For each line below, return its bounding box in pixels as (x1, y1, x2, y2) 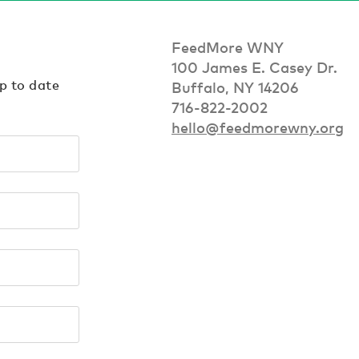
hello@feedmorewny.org (171, 118, 344, 136)
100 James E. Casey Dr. (171, 58, 337, 76)
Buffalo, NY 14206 (171, 78, 299, 96)
